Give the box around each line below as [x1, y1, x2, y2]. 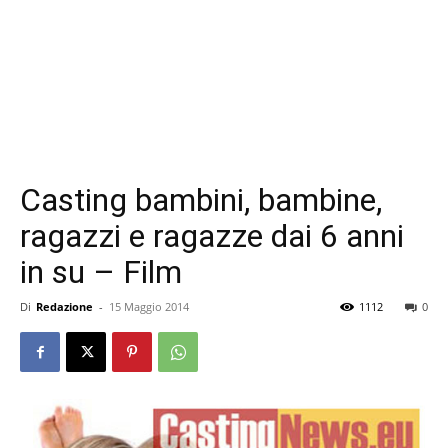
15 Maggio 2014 [109, 299, 189, 314]
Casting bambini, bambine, [20, 181, 382, 219]
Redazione [36, 299, 93, 314]
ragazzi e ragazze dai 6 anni [20, 217, 404, 255]
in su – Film [20, 253, 182, 291]
